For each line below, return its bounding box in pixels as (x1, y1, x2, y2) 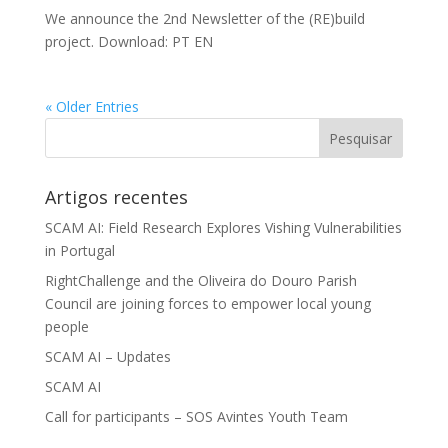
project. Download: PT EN (44, 32, 213, 51)
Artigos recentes (44, 185, 188, 209)
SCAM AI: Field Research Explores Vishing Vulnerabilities (44, 218, 402, 237)
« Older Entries (44, 97, 139, 116)
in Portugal (44, 241, 115, 260)
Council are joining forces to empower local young (44, 294, 371, 313)
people (44, 317, 89, 336)
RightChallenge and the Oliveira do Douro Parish (44, 271, 357, 290)
